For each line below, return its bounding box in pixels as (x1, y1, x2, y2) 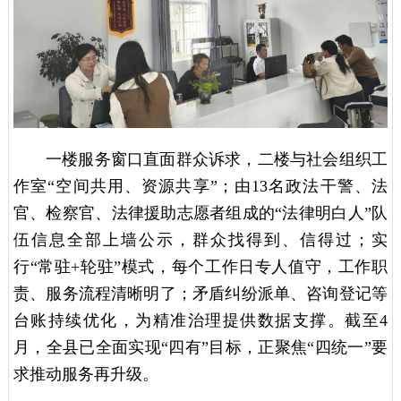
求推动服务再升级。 (13, 365, 158, 384)
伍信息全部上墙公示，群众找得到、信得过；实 (13, 231, 388, 250)
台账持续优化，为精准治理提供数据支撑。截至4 (13, 311, 388, 330)
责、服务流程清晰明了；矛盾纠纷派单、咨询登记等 (13, 285, 388, 303)
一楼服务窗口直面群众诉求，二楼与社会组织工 (45, 150, 388, 169)
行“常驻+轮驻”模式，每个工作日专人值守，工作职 (13, 258, 388, 277)
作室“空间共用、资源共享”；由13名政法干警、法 (13, 177, 388, 196)
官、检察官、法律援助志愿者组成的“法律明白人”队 (13, 204, 388, 223)
